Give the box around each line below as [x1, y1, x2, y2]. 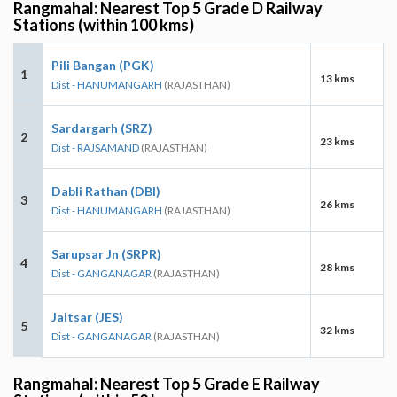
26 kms [320, 197, 354, 211]
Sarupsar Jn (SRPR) [51, 245, 161, 261]
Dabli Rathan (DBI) [51, 183, 160, 198]
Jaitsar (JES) [51, 308, 123, 324]
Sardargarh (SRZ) [51, 120, 152, 136]
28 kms [320, 260, 354, 274]
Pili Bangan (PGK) [51, 57, 154, 73]
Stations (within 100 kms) [13, 14, 194, 35]
